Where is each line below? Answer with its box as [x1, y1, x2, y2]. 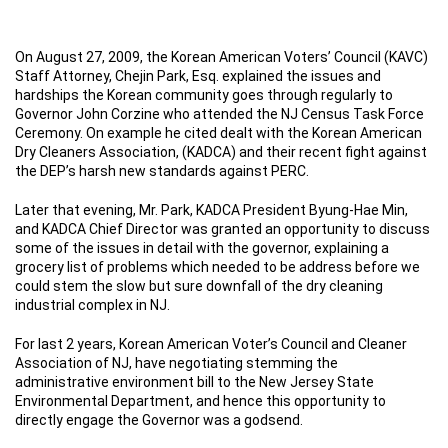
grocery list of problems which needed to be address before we [15, 258, 420, 275]
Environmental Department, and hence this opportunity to [15, 392, 386, 409]
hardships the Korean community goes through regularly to [15, 86, 393, 103]
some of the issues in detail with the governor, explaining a [15, 239, 389, 256]
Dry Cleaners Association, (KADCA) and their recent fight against [15, 143, 427, 160]
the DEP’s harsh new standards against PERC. [15, 162, 309, 179]
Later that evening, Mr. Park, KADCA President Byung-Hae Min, [15, 201, 408, 218]
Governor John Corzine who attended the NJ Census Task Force [15, 105, 424, 122]
